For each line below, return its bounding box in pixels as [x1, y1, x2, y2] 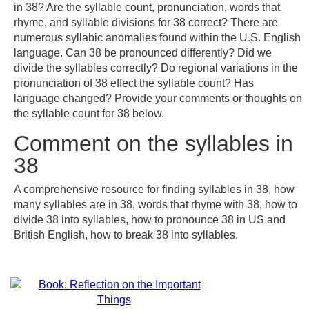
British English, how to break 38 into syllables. [14, 229, 238, 241]
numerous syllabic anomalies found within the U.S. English [14, 32, 301, 43]
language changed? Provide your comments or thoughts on [14, 92, 302, 104]
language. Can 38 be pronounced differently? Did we [14, 47, 272, 59]
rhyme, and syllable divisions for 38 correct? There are [14, 17, 278, 28]
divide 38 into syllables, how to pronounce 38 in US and [14, 214, 286, 226]
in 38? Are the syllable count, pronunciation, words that [14, 1, 280, 13]
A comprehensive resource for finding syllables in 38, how [14, 183, 295, 195]
